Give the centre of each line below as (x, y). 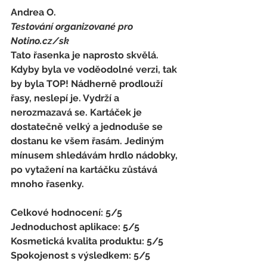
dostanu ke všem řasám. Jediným (89, 141)
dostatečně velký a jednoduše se (88, 126)
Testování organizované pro (73, 26)
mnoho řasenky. (47, 184)
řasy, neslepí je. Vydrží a (66, 98)
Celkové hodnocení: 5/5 (68, 212)
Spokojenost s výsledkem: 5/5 (80, 255)
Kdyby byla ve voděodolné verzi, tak (95, 69)
